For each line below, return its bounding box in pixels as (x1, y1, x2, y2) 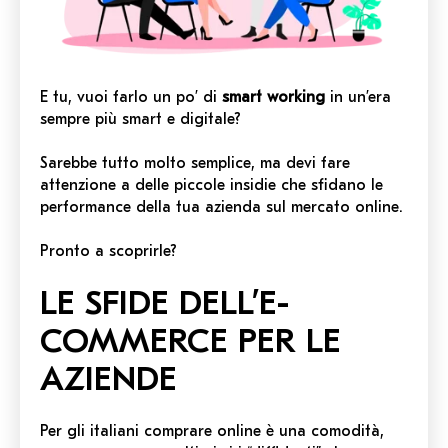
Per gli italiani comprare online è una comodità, (40, 422, 384, 441)
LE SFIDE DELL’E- (40, 283, 289, 324)
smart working (222, 88, 325, 107)
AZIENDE (40, 359, 177, 400)
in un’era (325, 88, 391, 107)
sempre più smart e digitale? (40, 110, 246, 129)
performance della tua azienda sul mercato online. (40, 198, 403, 217)
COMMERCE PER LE (40, 321, 341, 362)
